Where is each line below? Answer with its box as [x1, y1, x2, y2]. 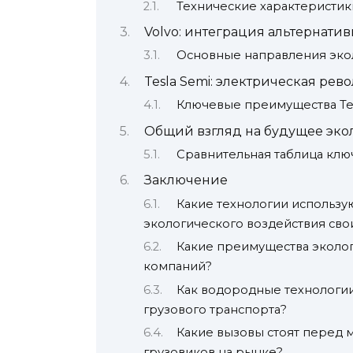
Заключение [143, 173, 228, 188]
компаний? [143, 259, 212, 274]
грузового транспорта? [143, 302, 287, 317]
